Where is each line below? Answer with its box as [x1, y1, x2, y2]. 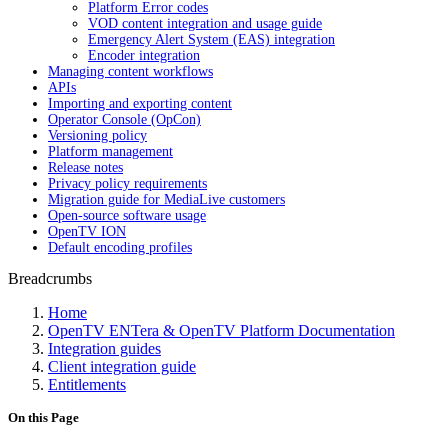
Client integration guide [48, 358, 196, 375]
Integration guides [48, 340, 161, 357]
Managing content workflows [48, 64, 213, 79]
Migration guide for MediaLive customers [48, 192, 285, 207]
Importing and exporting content [48, 96, 232, 111]
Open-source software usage [48, 208, 206, 223]
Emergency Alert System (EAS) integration [88, 32, 335, 47]
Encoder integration [88, 48, 200, 63]
